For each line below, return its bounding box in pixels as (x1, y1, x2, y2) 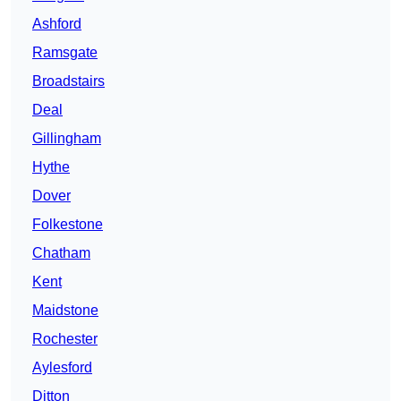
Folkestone (32, 217, 103, 233)
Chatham (32, 245, 90, 261)
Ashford (32, 16, 81, 32)
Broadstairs (32, 73, 105, 90)
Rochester (32, 331, 98, 347)
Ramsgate (32, 45, 98, 61)
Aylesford (32, 360, 92, 376)
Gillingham (32, 131, 101, 147)
